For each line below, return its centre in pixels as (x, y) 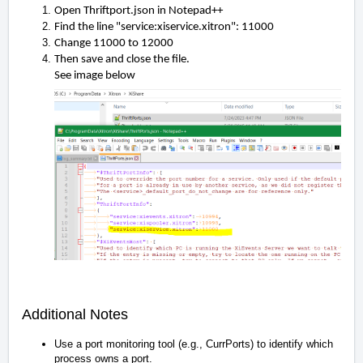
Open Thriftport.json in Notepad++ (139, 11)
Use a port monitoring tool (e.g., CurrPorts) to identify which (194, 344)
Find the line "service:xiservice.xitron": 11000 (165, 28)
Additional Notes (75, 315)
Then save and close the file (120, 60)
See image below (95, 76)
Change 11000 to (98, 44)
